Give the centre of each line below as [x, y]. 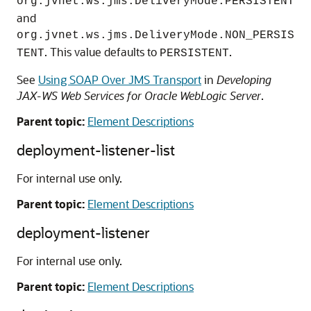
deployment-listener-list [96, 150]
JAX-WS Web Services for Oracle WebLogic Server [139, 95]
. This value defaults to [102, 52]
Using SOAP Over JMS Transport [120, 79]
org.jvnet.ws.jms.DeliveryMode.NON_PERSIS [155, 35]
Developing [244, 79]
